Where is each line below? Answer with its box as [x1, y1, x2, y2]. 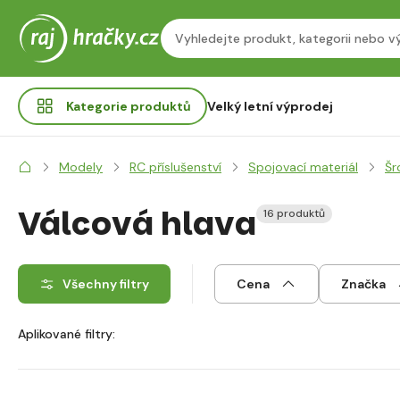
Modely [59, 159, 103, 175]
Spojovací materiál [248, 159, 358, 175]
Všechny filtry [62, 276, 149, 292]
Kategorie [66, 98, 130, 114]
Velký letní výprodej [207, 98, 333, 114]
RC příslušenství [129, 159, 221, 175]
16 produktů [263, 206, 325, 221]
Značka [341, 276, 386, 292]
